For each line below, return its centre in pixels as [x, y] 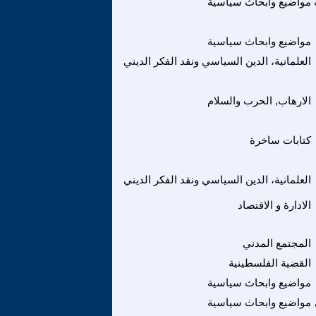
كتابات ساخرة [280, 140]
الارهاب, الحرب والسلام [259, 101]
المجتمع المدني [277, 243]
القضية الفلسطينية [270, 263]
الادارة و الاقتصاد [274, 205]
